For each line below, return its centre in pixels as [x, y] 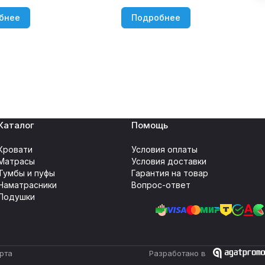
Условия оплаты [164, 149]
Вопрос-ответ [161, 185]
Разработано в [177, 253]
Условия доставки [169, 161]
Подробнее [156, 17]
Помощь [150, 125]
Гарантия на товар [170, 173]
